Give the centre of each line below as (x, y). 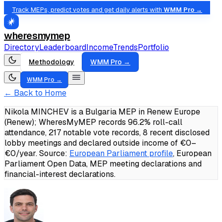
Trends (125, 47)
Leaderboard (63, 47)
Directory (22, 47)
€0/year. (21, 153)
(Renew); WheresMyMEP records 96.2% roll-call (93, 122)
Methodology (52, 62)
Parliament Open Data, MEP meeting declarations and (103, 164)
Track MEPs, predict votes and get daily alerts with (88, 10)
